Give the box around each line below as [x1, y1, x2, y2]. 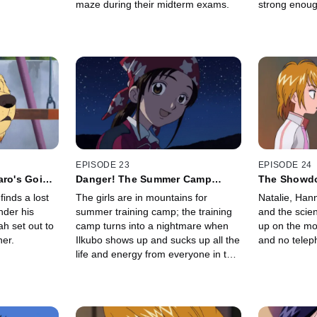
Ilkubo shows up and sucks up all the [76, 234, 241, 246]
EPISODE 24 [258, 159, 312, 170]
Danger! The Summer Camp [76, 173, 212, 185]
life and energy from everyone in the [76, 248, 238, 260]
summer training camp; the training [76, 205, 233, 217]
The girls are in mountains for [76, 191, 208, 203]
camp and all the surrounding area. [76, 262, 234, 274]
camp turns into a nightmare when [76, 219, 229, 231]
